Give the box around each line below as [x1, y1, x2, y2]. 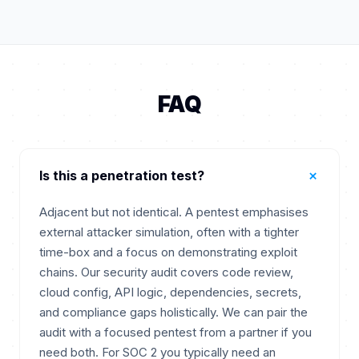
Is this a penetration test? [39, 167, 204, 184]
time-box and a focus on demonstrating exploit [39, 244, 297, 260]
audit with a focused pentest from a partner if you [39, 325, 312, 340]
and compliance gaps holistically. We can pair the [39, 305, 308, 320]
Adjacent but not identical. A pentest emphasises [39, 204, 309, 220]
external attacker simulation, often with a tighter [39, 224, 299, 240]
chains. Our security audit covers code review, [39, 264, 293, 280]
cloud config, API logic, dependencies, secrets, [39, 284, 301, 300]
